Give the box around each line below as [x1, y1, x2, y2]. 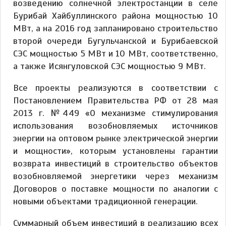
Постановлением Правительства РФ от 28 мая [13, 94, 218, 106]
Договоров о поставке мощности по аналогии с [13, 183, 218, 194]
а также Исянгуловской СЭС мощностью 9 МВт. [13, 60, 206, 72]
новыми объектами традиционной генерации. [13, 195, 198, 207]
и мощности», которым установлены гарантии [13, 145, 218, 156]
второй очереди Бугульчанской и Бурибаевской [13, 35, 218, 46]
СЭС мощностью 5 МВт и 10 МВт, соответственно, [13, 47, 218, 59]
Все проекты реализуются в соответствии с [13, 82, 218, 93]
